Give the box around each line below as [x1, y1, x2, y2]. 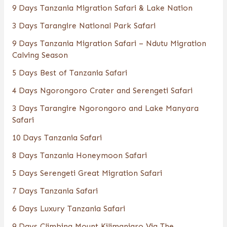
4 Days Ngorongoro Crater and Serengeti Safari [12, 85, 193, 95]
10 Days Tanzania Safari [12, 132, 102, 142]
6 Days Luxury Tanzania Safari [12, 203, 125, 213]
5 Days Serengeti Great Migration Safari [12, 168, 162, 178]
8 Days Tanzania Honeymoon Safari [12, 150, 147, 160]
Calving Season [12, 50, 68, 60]
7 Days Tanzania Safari [12, 185, 98, 196]
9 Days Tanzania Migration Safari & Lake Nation [12, 3, 193, 13]
